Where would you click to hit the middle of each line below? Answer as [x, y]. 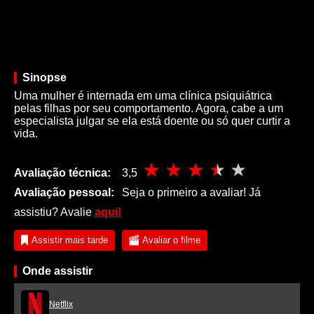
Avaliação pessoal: [64, 192]
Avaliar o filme [171, 240]
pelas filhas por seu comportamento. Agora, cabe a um [149, 108]
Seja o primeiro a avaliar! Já [190, 192]
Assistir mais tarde [70, 240]
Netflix [61, 304]
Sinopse [45, 77]
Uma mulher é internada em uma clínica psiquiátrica [143, 95]
